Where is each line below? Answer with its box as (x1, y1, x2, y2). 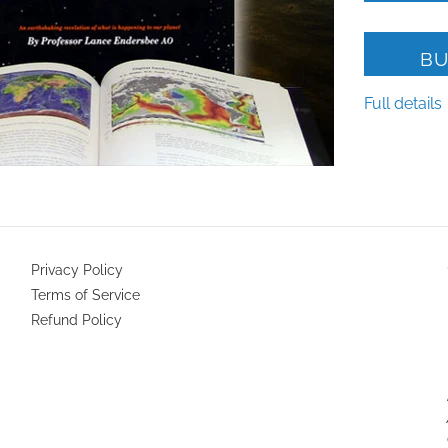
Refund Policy (30, 311, 122, 328)
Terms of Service (30, 286, 140, 303)
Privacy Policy (30, 261, 123, 278)
